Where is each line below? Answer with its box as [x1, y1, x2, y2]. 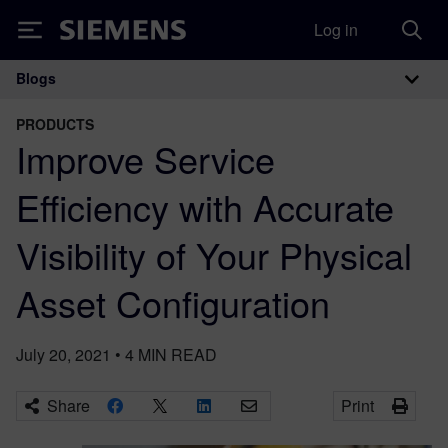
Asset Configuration [16, 277, 330, 328]
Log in [314, 18, 358, 41]
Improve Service [16, 133, 275, 184]
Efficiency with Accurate [16, 181, 394, 232]
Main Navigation [15, 76, 263, 123]
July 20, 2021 [16, 343, 111, 366]
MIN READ [138, 343, 217, 366]
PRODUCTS [16, 114, 94, 134]
